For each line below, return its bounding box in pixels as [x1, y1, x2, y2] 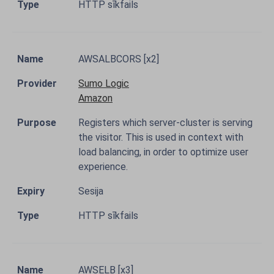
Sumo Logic [78, 78, 129, 89]
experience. [78, 161, 128, 172]
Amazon [78, 92, 113, 104]
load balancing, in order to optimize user [78, 146, 248, 158]
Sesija [78, 185, 103, 197]
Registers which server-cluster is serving [78, 117, 253, 128]
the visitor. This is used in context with [78, 131, 243, 143]
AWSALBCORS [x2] [78, 53, 159, 65]
